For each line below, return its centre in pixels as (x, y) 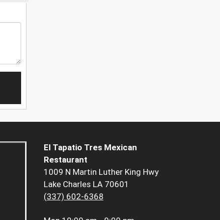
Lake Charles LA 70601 (86, 184)
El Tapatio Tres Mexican (90, 148)
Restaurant (65, 160)
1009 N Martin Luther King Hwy (101, 172)
